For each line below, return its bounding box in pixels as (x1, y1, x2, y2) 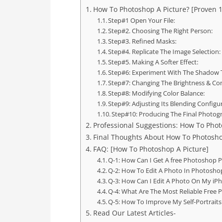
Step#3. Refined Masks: (108, 37, 177, 46)
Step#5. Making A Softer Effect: (108, 57, 199, 66)
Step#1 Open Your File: (108, 16, 175, 25)
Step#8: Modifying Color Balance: (108, 89, 205, 98)
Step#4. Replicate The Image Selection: (108, 47, 221, 56)
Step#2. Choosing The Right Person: (108, 26, 213, 35)
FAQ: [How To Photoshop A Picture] (93, 144, 209, 154)
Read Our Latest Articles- (93, 208, 176, 218)
